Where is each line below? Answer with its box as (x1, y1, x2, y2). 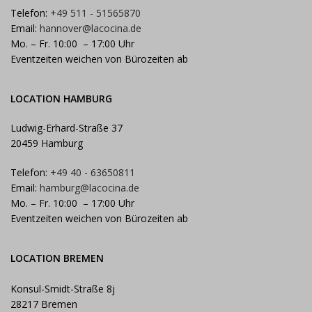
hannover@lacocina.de (40, 22, 141, 36)
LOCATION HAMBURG (10, 92, 112, 106)
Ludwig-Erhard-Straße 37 (10, 121, 123, 135)
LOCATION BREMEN (10, 251, 104, 265)
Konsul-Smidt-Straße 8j (10, 282, 115, 296)
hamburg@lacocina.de (40, 181, 139, 195)
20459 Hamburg (10, 136, 83, 150)
